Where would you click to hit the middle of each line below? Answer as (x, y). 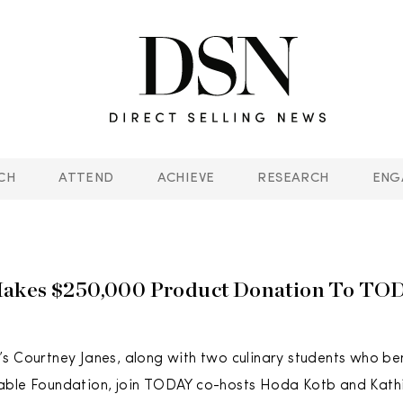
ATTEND (86, 179)
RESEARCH (293, 179)
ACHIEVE (186, 179)
